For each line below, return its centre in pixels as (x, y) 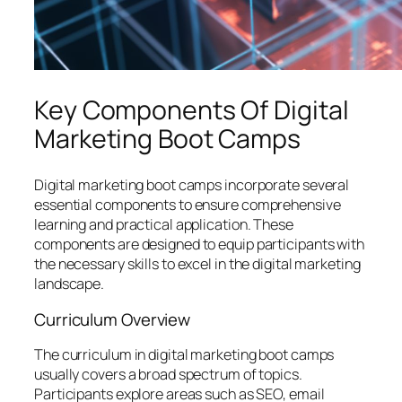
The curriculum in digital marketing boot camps (184, 355)
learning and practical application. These (164, 225)
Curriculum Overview (113, 319)
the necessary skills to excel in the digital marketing (197, 264)
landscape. (70, 284)
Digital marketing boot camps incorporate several (192, 185)
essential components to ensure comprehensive (188, 205)
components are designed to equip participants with (199, 245)
